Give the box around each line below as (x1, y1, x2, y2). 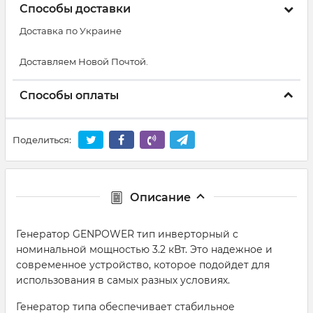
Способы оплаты (20, 89, 119, 102)
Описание (129, 190, 191, 204)
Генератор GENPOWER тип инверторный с (16, 227, 238, 240)
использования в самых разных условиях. (16, 273, 230, 286)
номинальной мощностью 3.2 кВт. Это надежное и (16, 242, 272, 256)
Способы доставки (20, 2, 131, 15)
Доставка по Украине (20, 25, 122, 36)
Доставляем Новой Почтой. (20, 56, 148, 67)
